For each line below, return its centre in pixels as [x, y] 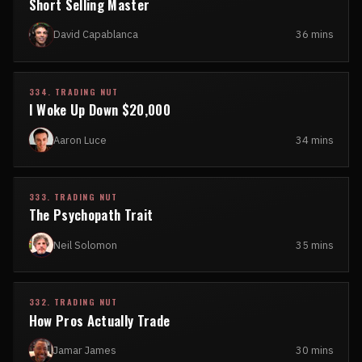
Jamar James [84, 350]
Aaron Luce [80, 140]
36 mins [315, 35]
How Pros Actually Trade [99, 320]
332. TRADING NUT [73, 301]
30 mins [315, 350]
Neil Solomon [85, 245]
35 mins [315, 245]
